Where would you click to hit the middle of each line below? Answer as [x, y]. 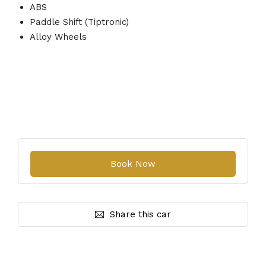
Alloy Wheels [58, 37]
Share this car [140, 214]
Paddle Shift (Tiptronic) [79, 22]
